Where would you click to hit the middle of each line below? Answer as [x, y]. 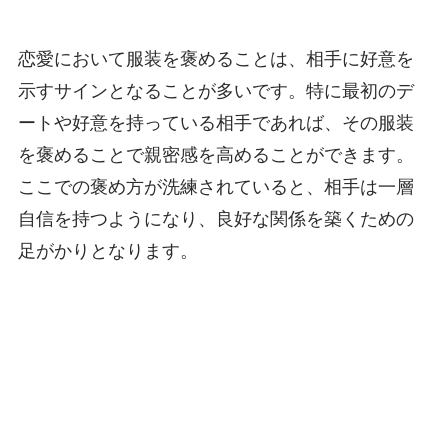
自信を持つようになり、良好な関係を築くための [215, 218]
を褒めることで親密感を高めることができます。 [215, 154]
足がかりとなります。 [107, 250]
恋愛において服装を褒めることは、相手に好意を [215, 58]
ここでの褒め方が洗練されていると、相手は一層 [215, 186]
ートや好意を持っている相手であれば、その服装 [215, 122]
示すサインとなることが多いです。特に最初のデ [215, 90]
